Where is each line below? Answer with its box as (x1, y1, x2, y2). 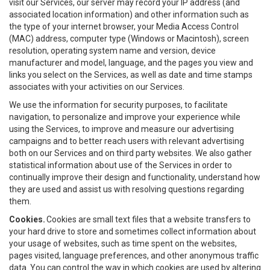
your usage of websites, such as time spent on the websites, (9, 239, 237, 248)
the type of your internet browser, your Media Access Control (9, 22, 239, 31)
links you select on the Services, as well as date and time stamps (9, 70, 253, 80)
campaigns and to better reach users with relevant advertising (9, 136, 244, 146)
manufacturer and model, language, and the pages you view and (9, 58, 253, 67)
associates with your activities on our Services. (9, 82, 184, 92)
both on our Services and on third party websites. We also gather (9, 148, 252, 158)
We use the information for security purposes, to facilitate (9, 100, 228, 110)
